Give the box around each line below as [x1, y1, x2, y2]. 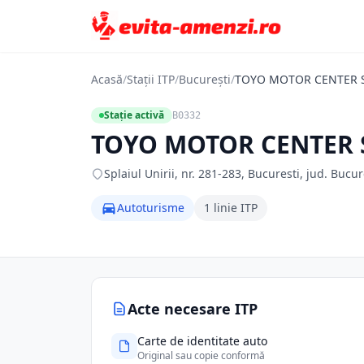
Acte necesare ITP [128, 299, 258, 318]
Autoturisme [117, 200, 184, 215]
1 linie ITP [204, 200, 258, 215]
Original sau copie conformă [137, 349, 265, 362]
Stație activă [104, 108, 164, 122]
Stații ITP [127, 71, 175, 87]
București [179, 71, 231, 87]
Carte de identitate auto [137, 333, 267, 349]
